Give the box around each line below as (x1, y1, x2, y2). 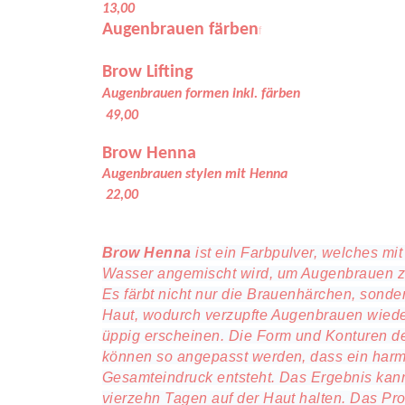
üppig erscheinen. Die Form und (102, 328, 322, 344)
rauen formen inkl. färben (147, 87, 344, 101)
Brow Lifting (102, 63, 202, 81)
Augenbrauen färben (102, 21, 259, 39)
